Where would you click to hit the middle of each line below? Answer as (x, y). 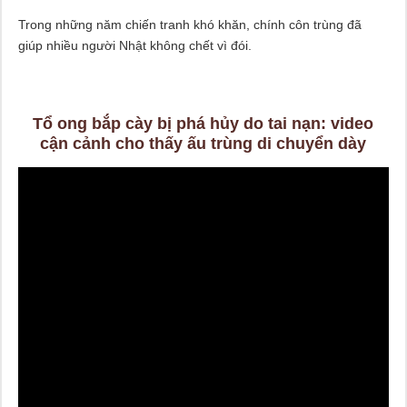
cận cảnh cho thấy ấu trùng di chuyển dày (203, 143)
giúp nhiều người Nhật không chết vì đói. (134, 45)
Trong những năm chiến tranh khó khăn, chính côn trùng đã (189, 24)
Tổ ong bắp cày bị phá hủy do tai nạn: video (203, 123)
